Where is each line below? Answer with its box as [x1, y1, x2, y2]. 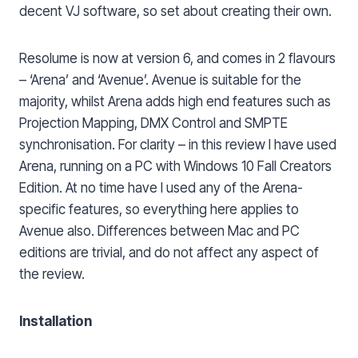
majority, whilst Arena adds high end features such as [19, 93, 331, 109]
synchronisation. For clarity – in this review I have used [19, 136, 336, 153]
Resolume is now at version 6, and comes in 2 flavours [19, 50, 336, 66]
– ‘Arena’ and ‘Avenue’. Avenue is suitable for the [19, 71, 301, 88]
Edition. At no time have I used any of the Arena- [19, 179, 303, 196]
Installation [19, 312, 92, 329]
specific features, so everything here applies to [19, 201, 299, 217]
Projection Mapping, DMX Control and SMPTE [19, 114, 288, 131]
